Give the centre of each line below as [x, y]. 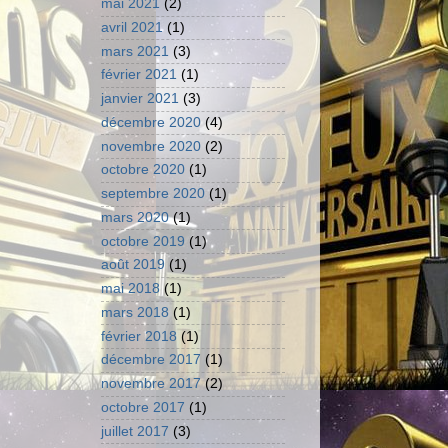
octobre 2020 [143, 170]
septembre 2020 [153, 194]
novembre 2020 [151, 146]
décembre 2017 [151, 360]
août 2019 [133, 265]
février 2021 [139, 75]
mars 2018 [135, 312]
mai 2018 [130, 289]
